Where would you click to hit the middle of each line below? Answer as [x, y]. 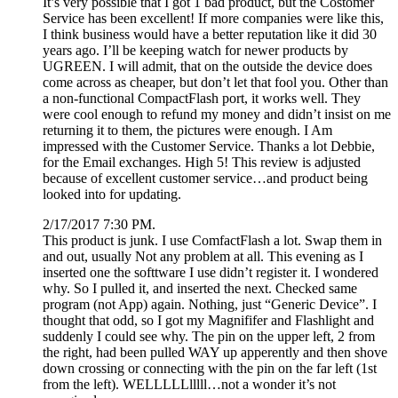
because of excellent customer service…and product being [205, 178]
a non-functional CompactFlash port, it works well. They [202, 98]
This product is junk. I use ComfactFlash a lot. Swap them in [212, 240]
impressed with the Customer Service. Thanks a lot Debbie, [209, 146]
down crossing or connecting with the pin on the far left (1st [210, 368]
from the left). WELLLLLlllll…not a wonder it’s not [189, 384]
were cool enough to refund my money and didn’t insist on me [217, 114]
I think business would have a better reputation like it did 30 [210, 34]
